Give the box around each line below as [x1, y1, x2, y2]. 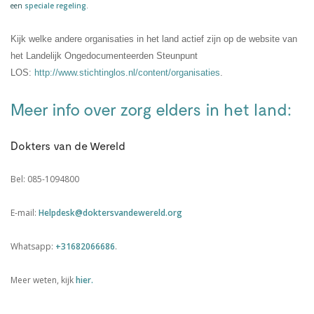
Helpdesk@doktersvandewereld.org [39, 207, 182, 219]
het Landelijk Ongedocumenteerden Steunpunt [11, 50, 198, 61]
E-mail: [11, 207, 39, 219]
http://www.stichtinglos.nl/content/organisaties [34, 67, 220, 78]
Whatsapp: [11, 240, 55, 252]
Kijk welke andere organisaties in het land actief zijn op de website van [11, 34, 297, 44]
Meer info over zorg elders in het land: [11, 99, 292, 119]
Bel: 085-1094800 [11, 173, 79, 185]
